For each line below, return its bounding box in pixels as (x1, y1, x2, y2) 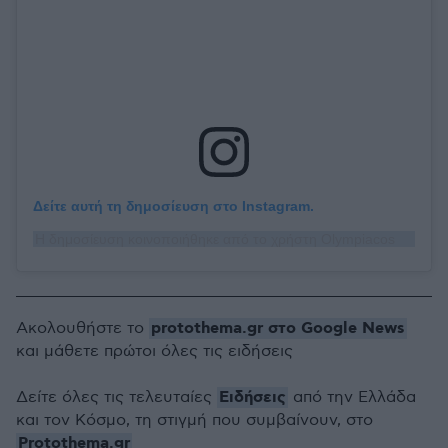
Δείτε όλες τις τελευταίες (16, 388, 217, 408)
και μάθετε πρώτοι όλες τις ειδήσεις (16, 342, 293, 362)
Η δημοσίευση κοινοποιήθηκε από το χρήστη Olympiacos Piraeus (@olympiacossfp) (399, 231, 413, 248)
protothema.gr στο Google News (151, 318, 405, 340)
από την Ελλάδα (288, 388, 416, 408)
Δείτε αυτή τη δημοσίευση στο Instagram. (33, 198, 314, 215)
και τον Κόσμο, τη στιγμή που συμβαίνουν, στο (16, 411, 373, 431)
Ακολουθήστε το (16, 319, 149, 339)
